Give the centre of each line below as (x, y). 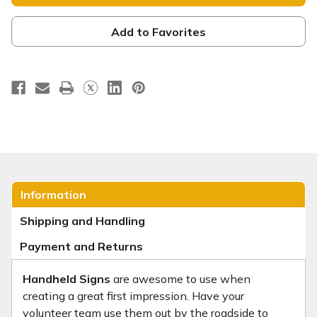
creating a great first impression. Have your (133, 295)
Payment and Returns (81, 246)
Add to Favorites (158, 31)
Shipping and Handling (82, 220)
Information (53, 194)
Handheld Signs (67, 278)
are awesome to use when (180, 278)
